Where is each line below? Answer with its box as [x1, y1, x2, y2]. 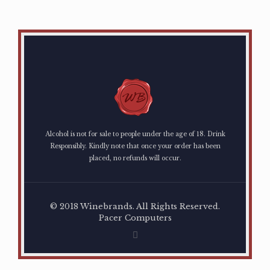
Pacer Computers [98, 213, 172, 223]
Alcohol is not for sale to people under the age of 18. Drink [45, 130, 225, 138]
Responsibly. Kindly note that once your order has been [49, 142, 221, 150]
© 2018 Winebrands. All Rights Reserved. [50, 201, 220, 212]
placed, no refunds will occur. [89, 154, 181, 162]
